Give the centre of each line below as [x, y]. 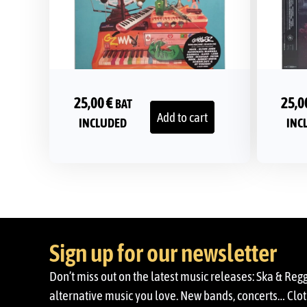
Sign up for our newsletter [163, 253]
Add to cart [183, 118]
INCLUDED [103, 123]
